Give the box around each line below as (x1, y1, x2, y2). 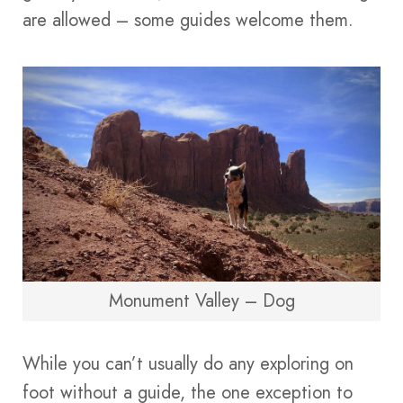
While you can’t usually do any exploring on (22, 351, 354, 378)
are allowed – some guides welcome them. (22, 7, 354, 34)
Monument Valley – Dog (108, 287, 295, 314)
